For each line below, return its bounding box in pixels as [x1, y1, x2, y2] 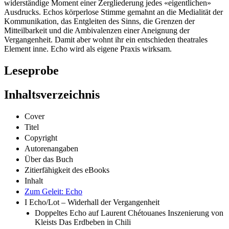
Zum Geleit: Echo [25, 187, 82, 196]
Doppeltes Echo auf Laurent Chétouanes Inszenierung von [35, 208, 223, 217]
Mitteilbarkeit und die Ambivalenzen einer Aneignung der [4, 26, 190, 35]
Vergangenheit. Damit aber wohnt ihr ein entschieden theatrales [4, 35, 208, 44]
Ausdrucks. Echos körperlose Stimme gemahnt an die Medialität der [4, 8, 223, 17]
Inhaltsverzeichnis [4, 88, 100, 102]
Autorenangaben [25, 144, 78, 153]
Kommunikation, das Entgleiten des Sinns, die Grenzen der [4, 17, 195, 26]
